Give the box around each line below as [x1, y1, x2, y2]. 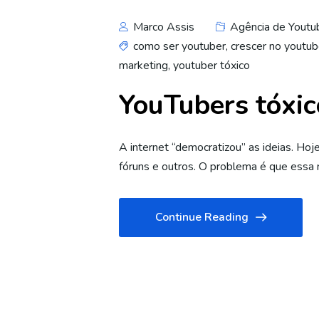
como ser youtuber [133, 38, 226, 54]
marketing [119, 58, 168, 73]
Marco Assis [130, 19, 194, 35]
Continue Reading [155, 209, 249, 225]
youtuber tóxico [173, 58, 250, 73]
